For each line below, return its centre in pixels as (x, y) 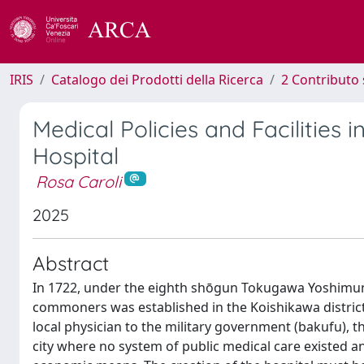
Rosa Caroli (78, 182)
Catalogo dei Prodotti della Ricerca (157, 80)
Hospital (76, 156)
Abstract (71, 263)
